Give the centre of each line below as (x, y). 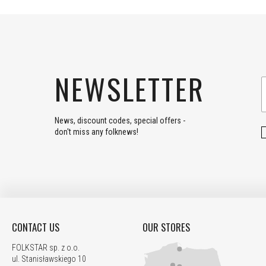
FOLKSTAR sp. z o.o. (46, 248)
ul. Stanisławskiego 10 (49, 259)
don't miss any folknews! (96, 132)
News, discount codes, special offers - (120, 120)
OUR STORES (167, 227)
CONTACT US (36, 227)
